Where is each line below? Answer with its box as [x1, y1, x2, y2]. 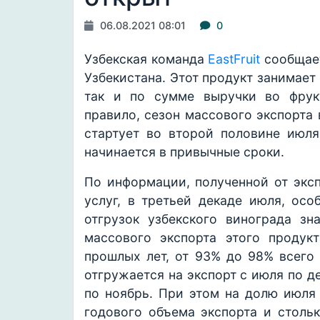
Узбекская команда [84, 51, 209, 66]
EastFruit [208, 51, 261, 66]
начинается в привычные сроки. [84, 144, 284, 159]
